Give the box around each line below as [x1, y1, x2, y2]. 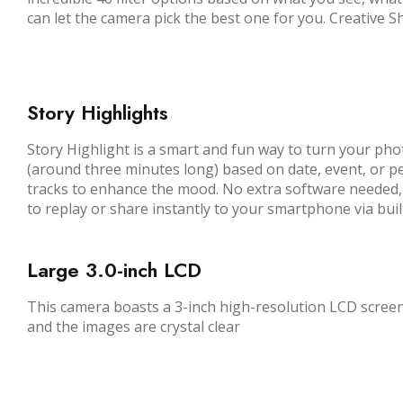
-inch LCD [117, 255, 201, 284]
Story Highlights [27, 97, 168, 127]
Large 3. [27, 255, 104, 284]
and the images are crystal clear [27, 316, 240, 336]
